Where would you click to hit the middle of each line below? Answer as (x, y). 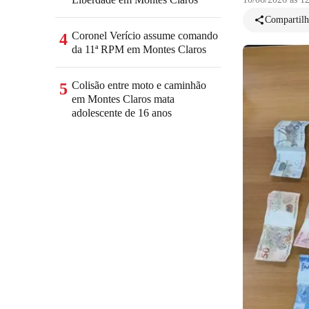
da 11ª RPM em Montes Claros (139, 49)
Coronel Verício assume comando (145, 36)
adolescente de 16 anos (122, 113)
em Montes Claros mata (123, 99)
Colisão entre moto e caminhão (139, 85)
